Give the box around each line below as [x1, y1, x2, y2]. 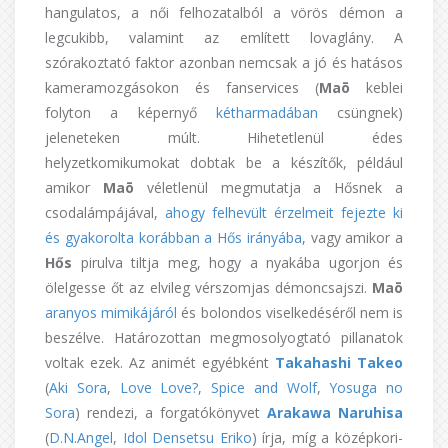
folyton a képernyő [45, 103, 216, 123]
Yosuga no [329, 378, 403, 398]
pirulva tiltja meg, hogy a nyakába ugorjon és [72, 253, 403, 273]
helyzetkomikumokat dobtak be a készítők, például [45, 153, 403, 173]
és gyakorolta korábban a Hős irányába [45, 228, 302, 248]
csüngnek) [317, 103, 403, 123]
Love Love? [119, 378, 199, 398]
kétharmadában [215, 103, 318, 123]
